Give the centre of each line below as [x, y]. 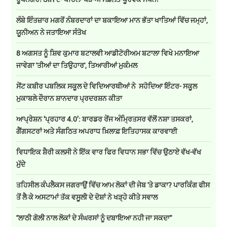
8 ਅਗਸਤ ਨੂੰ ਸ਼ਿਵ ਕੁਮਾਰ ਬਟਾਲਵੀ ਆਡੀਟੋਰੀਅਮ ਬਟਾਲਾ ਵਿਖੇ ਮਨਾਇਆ [108, 53]
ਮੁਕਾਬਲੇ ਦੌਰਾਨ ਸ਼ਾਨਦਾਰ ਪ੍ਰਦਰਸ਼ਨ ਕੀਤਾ [69, 98]
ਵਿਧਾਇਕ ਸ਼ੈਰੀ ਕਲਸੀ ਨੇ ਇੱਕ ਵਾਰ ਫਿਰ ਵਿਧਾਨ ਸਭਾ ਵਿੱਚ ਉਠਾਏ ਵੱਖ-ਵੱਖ [109, 152]
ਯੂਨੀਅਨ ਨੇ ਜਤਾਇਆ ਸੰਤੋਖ [51, 32]
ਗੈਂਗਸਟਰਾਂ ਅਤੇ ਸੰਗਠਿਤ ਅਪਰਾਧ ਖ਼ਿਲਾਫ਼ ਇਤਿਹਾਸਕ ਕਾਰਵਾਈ [97, 131]
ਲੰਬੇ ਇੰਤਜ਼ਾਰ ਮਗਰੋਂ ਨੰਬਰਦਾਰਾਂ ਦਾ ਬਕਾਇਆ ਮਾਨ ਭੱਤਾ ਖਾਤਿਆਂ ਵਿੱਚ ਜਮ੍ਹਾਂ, [112, 20]
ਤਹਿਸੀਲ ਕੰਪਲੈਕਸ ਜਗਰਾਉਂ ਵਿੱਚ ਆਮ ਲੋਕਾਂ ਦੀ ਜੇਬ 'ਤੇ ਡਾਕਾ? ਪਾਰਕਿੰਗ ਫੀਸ [113, 185]
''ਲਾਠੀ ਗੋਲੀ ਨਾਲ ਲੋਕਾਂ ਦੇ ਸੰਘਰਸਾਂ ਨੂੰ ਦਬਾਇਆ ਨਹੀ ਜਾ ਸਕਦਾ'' [94, 218]
